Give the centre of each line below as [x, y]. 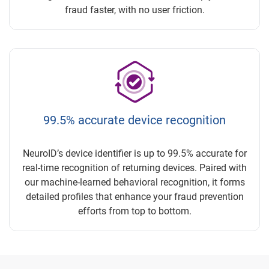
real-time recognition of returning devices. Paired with [134, 168]
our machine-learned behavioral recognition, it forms [134, 182]
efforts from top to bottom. [134, 211]
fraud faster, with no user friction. [134, 10]
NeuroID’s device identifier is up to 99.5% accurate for [134, 153]
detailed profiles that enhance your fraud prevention [134, 196]
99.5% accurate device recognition [134, 120]
